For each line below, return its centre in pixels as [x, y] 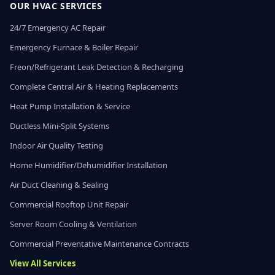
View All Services [43, 263]
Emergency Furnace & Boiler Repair [74, 47]
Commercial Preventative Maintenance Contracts [99, 244]
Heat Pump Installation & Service [70, 106]
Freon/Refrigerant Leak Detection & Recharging [97, 67]
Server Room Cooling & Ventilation [73, 224]
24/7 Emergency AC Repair [58, 28]
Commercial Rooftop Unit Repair [69, 204]
